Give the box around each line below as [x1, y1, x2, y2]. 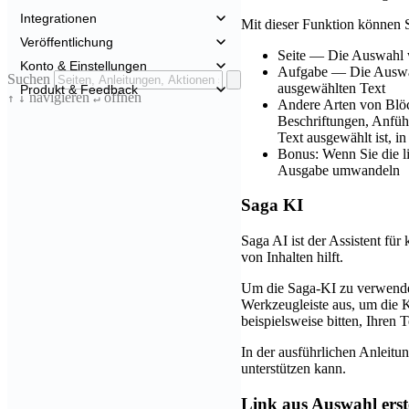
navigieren [26, 89, 93, 105]
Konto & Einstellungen [20, 58, 147, 73]
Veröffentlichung [20, 35, 113, 49]
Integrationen [20, 11, 97, 26]
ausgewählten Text [278, 79, 385, 96]
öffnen [100, 89, 142, 105]
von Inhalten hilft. [241, 249, 343, 266]
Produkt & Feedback [20, 82, 138, 97]
